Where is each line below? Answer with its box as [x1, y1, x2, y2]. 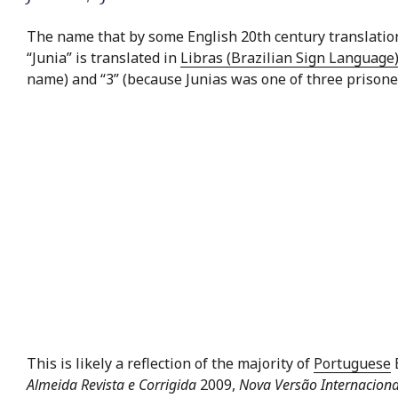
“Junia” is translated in [27, 48, 180, 68]
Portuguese [314, 354, 391, 374]
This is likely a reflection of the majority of [27, 354, 314, 374]
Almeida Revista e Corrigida [27, 375, 196, 395]
